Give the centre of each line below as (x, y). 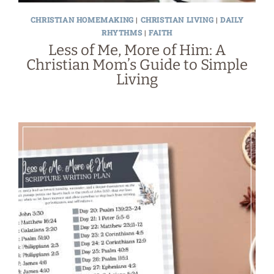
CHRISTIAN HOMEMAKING (82, 20)
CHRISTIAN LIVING (177, 20)
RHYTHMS (122, 33)
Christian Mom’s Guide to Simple (137, 65)
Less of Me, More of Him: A (137, 50)
